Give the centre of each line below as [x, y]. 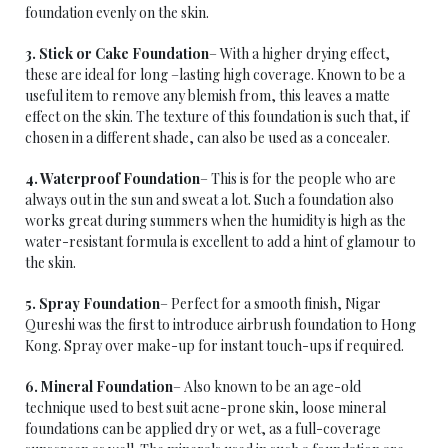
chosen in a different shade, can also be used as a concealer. [207, 137]
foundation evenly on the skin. [117, 12]
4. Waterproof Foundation [112, 178]
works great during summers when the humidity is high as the [215, 220]
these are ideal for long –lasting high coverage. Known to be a [215, 74]
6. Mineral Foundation [99, 386]
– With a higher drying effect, [299, 53]
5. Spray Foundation [92, 303]
